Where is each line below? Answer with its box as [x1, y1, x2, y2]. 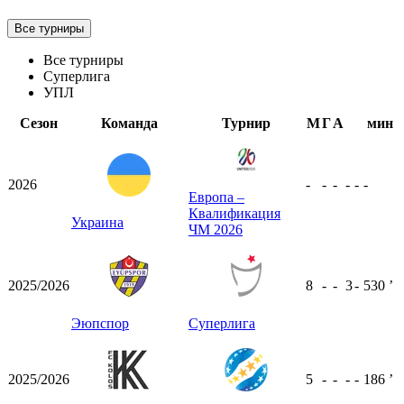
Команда [100, 115, 158, 131]
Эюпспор [71, 315, 129, 331]
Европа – [188, 188, 244, 205]
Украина [71, 214, 124, 230]
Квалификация [188, 205, 280, 221]
